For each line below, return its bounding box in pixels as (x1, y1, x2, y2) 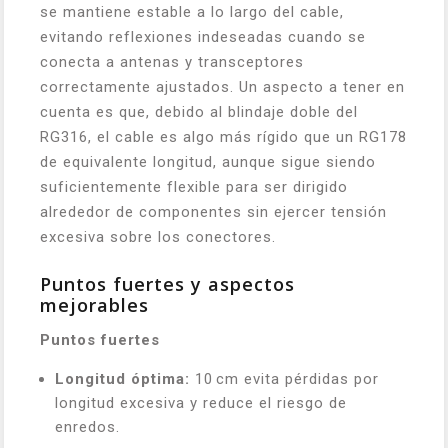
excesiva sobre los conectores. (40, 227, 276, 246)
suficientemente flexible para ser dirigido (40, 177, 348, 196)
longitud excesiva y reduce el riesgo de (55, 393, 347, 412)
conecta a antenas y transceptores (40, 52, 304, 71)
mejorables (40, 292, 149, 317)
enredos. (55, 417, 120, 436)
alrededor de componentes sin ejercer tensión (40, 202, 387, 221)
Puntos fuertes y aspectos (40, 271, 295, 296)
